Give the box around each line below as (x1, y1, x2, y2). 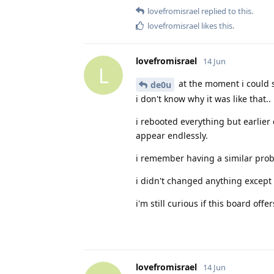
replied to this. (199, 6, 253, 17)
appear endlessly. (136, 130, 208, 142)
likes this (199, 20, 232, 32)
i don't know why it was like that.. (136, 93, 271, 105)
